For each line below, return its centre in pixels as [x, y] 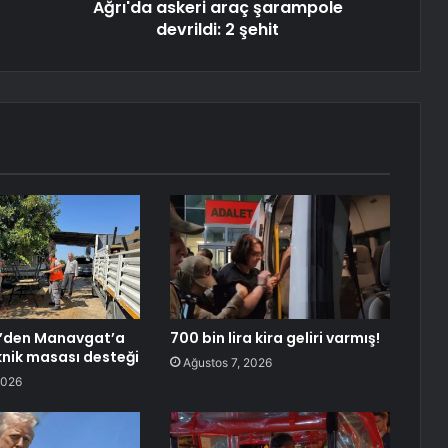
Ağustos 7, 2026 [227, 363]
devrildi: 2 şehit [217, 30]
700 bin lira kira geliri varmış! [274, 338]
